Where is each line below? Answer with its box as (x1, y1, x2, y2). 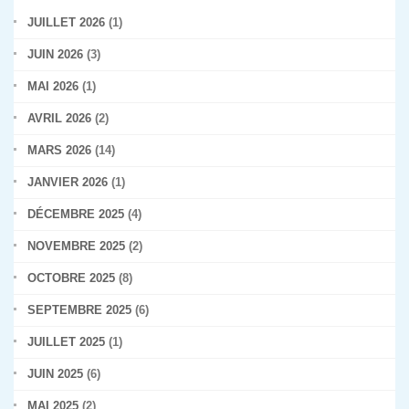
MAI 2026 (27, 79, 79, 93)
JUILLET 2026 (27, 16, 105, 29)
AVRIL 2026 (27, 111, 91, 125)
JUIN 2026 (27, 47, 83, 61)
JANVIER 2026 (27, 175, 108, 189)
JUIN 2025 (27, 367, 83, 381)
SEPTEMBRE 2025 (27, 303, 131, 317)
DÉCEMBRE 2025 (27, 207, 124, 221)
